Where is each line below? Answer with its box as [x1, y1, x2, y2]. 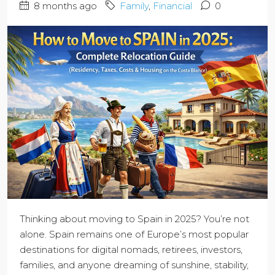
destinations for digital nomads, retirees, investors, [20, 244, 242, 256]
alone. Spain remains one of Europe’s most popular [20, 228, 249, 241]
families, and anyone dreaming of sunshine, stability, [20, 259, 249, 271]
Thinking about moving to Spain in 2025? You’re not [20, 213, 249, 225]
